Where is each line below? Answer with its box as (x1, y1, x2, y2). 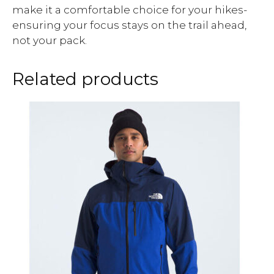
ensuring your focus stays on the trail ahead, (12, 18, 246, 31)
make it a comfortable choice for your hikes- (12, 3, 247, 16)
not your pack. (12, 34, 87, 46)
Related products (12, 68, 158, 89)
